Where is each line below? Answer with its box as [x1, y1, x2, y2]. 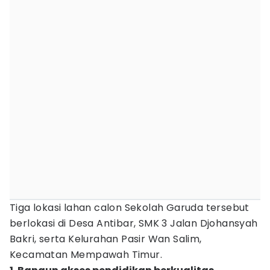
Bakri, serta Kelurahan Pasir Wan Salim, [10, 232, 202, 246]
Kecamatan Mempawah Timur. [10, 248, 162, 262]
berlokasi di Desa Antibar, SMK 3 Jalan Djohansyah [10, 216, 258, 230]
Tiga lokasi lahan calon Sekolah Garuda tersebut [10, 201, 250, 215]
